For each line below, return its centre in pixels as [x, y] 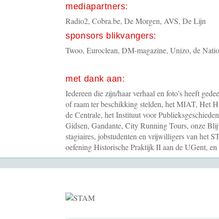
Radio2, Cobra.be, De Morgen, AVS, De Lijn [136, 21]
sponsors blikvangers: [111, 36]
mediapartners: [97, 6]
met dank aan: [95, 79]
